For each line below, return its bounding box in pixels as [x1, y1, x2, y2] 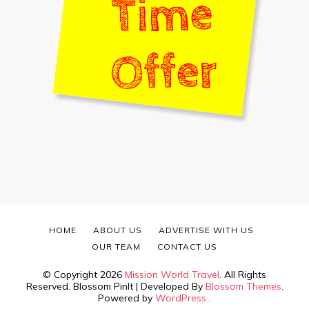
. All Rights [219, 268, 266, 281]
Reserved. [26, 279, 73, 292]
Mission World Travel [125, 268, 219, 281]
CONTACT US [157, 241, 217, 252]
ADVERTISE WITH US [158, 224, 254, 235]
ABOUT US [92, 224, 142, 235]
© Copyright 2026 [43, 268, 125, 281]
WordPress [155, 291, 206, 304]
